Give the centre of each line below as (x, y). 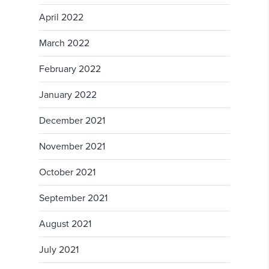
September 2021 (73, 198)
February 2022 (70, 69)
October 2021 (67, 173)
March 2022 (64, 44)
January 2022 (68, 95)
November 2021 (72, 147)
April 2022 (61, 18)
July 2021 (59, 250)
